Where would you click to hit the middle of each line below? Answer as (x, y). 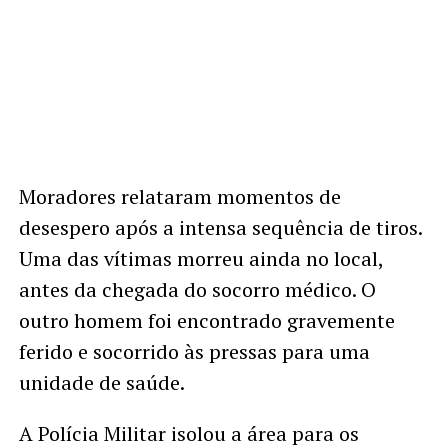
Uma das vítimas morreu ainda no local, (200, 258)
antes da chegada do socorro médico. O (197, 289)
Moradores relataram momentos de (179, 196)
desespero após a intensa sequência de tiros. (220, 227)
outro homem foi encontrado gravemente (206, 320)
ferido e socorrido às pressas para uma (194, 351)
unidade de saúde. (101, 382)
